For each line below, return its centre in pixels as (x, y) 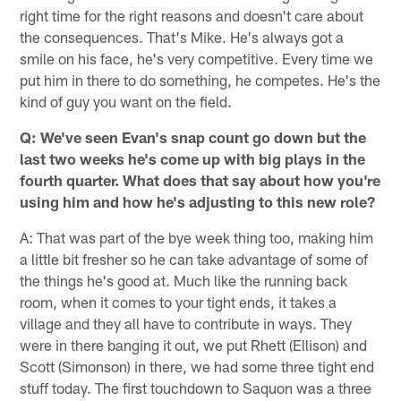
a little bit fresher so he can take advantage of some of (194, 258)
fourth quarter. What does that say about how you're (200, 179)
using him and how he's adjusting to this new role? (198, 201)
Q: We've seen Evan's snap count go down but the (193, 137)
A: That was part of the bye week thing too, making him (197, 237)
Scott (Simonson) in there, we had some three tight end (197, 366)
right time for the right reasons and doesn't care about (192, 15)
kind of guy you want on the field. (126, 101)
